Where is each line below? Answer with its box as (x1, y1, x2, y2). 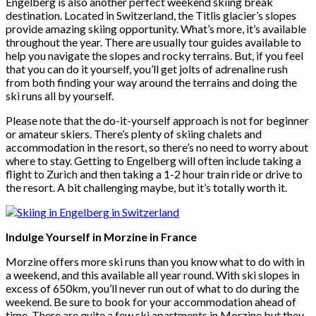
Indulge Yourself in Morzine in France (6, 229, 197, 243)
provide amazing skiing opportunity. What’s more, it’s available (6, 21, 306, 35)
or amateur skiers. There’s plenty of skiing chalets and (6, 126, 262, 140)
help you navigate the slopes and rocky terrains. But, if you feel (6, 48, 303, 62)
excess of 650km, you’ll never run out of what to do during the (6, 281, 299, 295)
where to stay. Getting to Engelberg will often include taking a (6, 153, 301, 167)
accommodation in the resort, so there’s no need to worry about (6, 140, 308, 154)
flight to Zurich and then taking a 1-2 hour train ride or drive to (6, 166, 303, 181)
